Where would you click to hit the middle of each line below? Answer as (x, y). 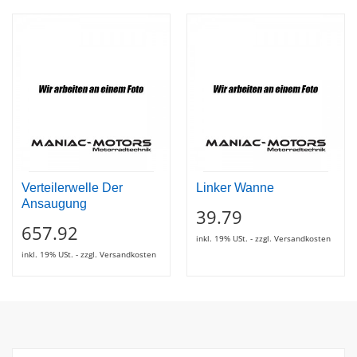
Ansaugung (54, 204)
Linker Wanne (235, 188)
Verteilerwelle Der (72, 188)
